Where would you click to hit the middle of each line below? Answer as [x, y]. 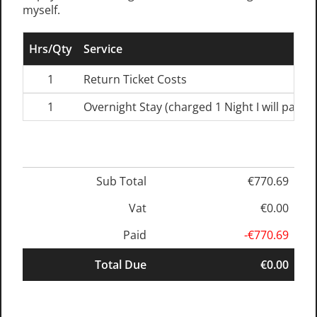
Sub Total [121, 181]
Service [103, 49]
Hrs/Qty [51, 49]
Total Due [121, 265]
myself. [41, 10]
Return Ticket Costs [135, 79]
